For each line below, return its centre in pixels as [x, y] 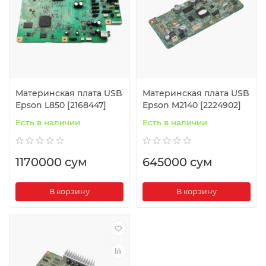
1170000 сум [51, 162]
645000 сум [178, 162]
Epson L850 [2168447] [61, 105]
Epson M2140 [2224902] [192, 105]
